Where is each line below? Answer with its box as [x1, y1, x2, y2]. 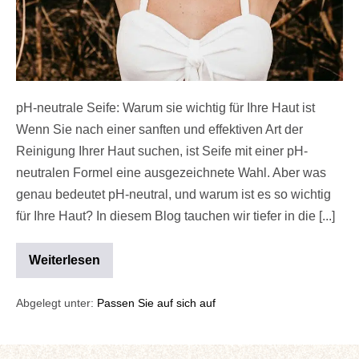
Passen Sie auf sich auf [97, 296, 216, 309]
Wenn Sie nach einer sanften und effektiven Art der [16, 122, 303, 136]
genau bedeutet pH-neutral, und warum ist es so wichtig [16, 187, 331, 201]
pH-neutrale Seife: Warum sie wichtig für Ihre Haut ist [16, 100, 315, 115]
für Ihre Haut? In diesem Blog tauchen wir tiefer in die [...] [16, 208, 335, 223]
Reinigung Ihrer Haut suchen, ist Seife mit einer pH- [16, 143, 308, 158]
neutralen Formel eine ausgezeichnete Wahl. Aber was [16, 165, 326, 179]
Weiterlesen [29, 252, 100, 267]
